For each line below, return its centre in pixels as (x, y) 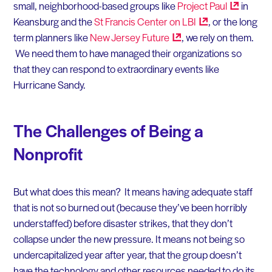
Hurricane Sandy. (49, 85)
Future (155, 37)
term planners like (51, 37)
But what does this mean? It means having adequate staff (133, 191)
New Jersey (116, 37)
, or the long (233, 22)
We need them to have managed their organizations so (127, 53)
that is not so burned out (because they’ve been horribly (130, 207)
